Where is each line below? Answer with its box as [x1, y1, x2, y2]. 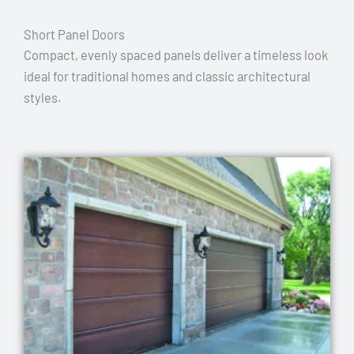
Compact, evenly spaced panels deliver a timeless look [24, 47, 328, 63]
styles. [24, 90, 62, 106]
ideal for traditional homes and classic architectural [24, 69, 311, 85]
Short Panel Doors [24, 27, 125, 43]
